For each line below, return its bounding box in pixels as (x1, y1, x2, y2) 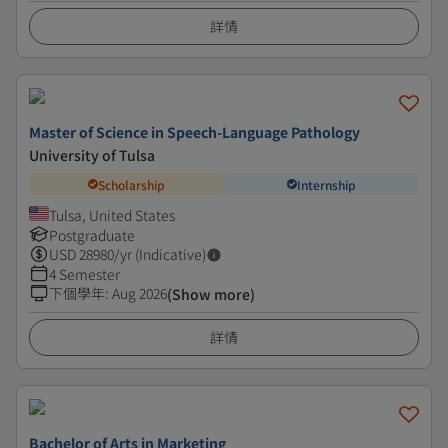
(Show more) (167, 284, 255, 304)
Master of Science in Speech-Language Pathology (29, 122, 360, 142)
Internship (297, 175, 356, 193)
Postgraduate (49, 225, 135, 245)
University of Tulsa (29, 145, 155, 165)
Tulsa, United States (49, 205, 175, 225)
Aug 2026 (112, 283, 167, 303)
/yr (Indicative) (114, 244, 206, 264)
